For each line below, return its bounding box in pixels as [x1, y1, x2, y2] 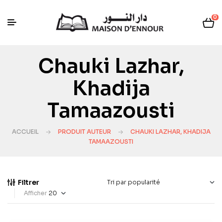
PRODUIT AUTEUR [57, 128, 111, 135]
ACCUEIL [11, 128, 39, 135]
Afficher [24, 189, 47, 197]
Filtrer [18, 178, 39, 187]
